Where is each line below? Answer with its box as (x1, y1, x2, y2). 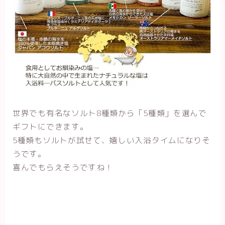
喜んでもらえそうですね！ (13, 162, 114, 173)
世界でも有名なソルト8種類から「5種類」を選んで (13, 107, 207, 119)
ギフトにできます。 (13, 121, 88, 133)
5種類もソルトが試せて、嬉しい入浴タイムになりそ (13, 135, 210, 146)
